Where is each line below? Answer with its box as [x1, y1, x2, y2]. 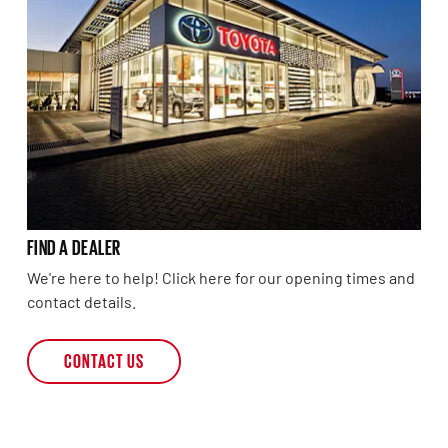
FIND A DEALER [26, 235, 121, 258]
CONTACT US [63, 349, 144, 370]
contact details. [26, 292, 136, 312]
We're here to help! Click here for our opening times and [26, 268, 415, 288]
